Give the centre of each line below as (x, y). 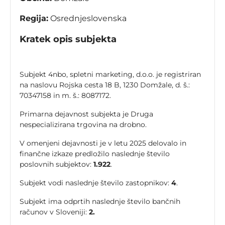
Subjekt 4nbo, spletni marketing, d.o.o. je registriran (110, 75)
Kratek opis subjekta (68, 39)
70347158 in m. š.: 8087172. (65, 96)
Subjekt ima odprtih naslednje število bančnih (100, 202)
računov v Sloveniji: (54, 212)
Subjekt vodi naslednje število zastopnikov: (95, 183)
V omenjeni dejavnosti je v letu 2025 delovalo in (103, 143)
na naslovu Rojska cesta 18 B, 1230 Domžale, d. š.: (105, 85)
